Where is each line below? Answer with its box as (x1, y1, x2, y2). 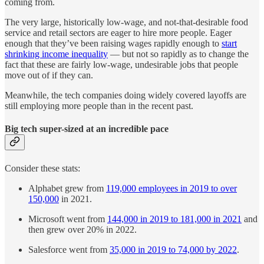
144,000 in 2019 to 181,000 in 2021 (107, 213, 242, 224)
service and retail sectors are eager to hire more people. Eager (5, 28, 232, 38)
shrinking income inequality (5, 49, 108, 60)
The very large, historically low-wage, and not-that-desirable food (5, 17, 248, 28)
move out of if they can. (5, 70, 93, 81)
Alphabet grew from (28, 183, 106, 193)
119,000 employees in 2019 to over (106, 183, 237, 193)
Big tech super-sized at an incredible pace (5, 124, 169, 134)
